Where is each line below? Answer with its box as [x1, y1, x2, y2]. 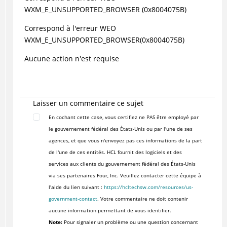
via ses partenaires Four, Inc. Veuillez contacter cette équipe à [48, 172, 201, 179]
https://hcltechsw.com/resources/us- [103, 183, 193, 191]
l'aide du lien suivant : [48, 183, 104, 191]
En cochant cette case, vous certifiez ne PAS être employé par [48, 113, 199, 121]
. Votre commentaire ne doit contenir [97, 195, 188, 203]
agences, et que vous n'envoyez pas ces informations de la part [48, 137, 202, 144]
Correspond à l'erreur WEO [24, 23, 116, 33]
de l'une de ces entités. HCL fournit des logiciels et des [48, 148, 182, 156]
